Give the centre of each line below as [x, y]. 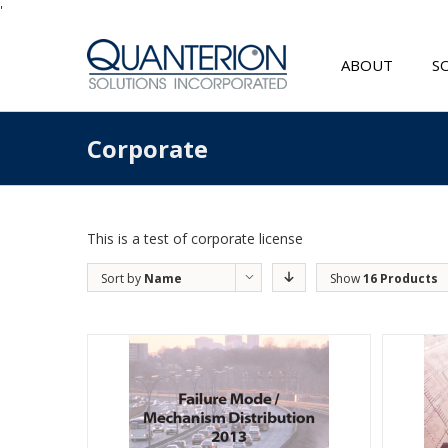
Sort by [122, 278]
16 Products [400, 278]
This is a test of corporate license [195, 238]
